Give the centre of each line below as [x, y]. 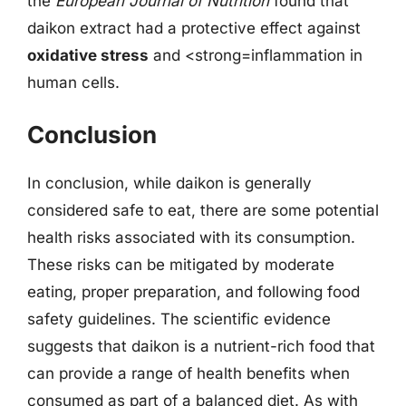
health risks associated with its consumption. [191, 237]
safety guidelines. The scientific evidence [179, 319]
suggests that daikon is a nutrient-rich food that [201, 346]
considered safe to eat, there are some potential [203, 210]
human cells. [73, 82]
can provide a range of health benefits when [188, 373]
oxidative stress [88, 55]
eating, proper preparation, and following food [193, 292]
